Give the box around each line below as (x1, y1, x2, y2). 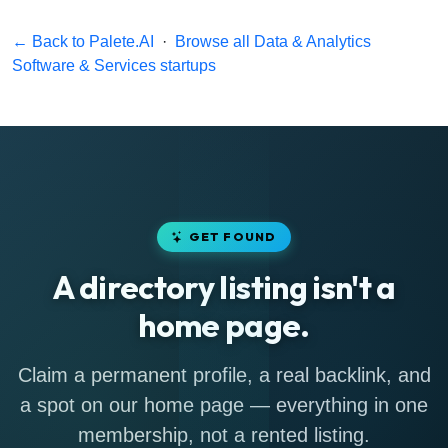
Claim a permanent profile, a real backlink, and (17, 364, 431, 386)
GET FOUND (188, 229, 277, 244)
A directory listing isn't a (52, 267, 396, 307)
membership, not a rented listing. (78, 424, 370, 446)
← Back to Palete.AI (12, 33, 154, 50)
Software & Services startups (12, 57, 216, 74)
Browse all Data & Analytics (175, 33, 371, 50)
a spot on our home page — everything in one (20, 394, 428, 416)
